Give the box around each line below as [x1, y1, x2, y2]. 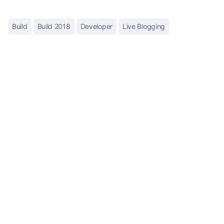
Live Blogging [122, 21, 165, 30]
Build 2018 [37, 21, 70, 30]
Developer [80, 21, 112, 30]
